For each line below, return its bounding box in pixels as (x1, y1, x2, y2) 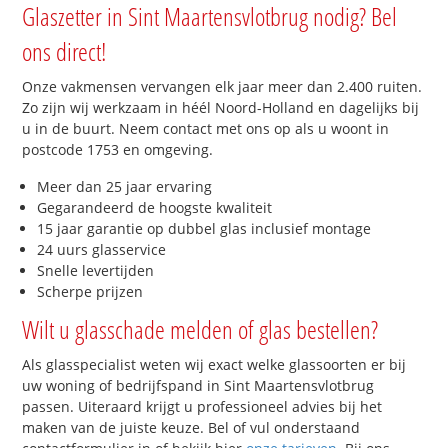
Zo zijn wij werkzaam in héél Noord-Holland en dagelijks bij (22, 97, 420, 117)
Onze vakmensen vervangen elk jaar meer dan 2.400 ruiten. (22, 76, 423, 96)
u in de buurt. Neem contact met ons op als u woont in (22, 118, 390, 138)
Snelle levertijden (37, 261, 155, 281)
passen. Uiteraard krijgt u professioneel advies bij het (22, 397, 383, 417)
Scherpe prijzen (37, 282, 144, 302)
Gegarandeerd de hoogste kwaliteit (37, 198, 273, 218)
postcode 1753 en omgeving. (22, 139, 214, 159)
